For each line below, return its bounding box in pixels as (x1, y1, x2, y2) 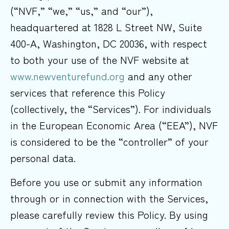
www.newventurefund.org (10, 68, 128, 84)
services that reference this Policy (10, 85, 165, 100)
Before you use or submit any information (10, 174, 202, 189)
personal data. (10, 150, 76, 166)
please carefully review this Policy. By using (10, 207, 208, 222)
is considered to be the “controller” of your (10, 134, 209, 149)
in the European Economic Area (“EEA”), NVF (10, 118, 218, 133)
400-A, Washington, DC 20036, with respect (10, 36, 207, 51)
